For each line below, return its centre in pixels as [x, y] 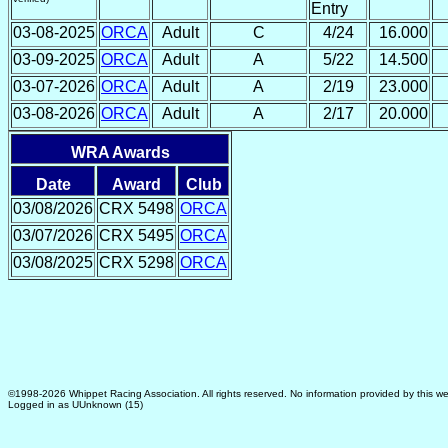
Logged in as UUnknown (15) [75, 404]
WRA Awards [120, 152]
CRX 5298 [136, 262]
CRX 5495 [136, 235]
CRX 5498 [136, 208]
